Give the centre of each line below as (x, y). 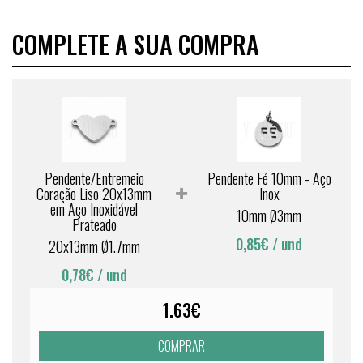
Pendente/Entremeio (94, 178)
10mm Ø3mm (269, 216)
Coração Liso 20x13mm (94, 194)
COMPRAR (181, 346)
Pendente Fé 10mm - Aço (269, 178)
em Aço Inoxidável (94, 209)
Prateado (94, 224)
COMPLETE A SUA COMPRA (136, 44)
